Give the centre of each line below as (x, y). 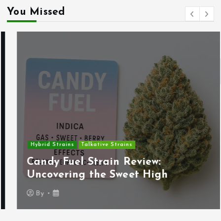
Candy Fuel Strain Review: (84, 162)
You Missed (36, 12)
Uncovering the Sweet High (88, 175)
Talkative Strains (97, 145)
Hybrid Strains (42, 145)
